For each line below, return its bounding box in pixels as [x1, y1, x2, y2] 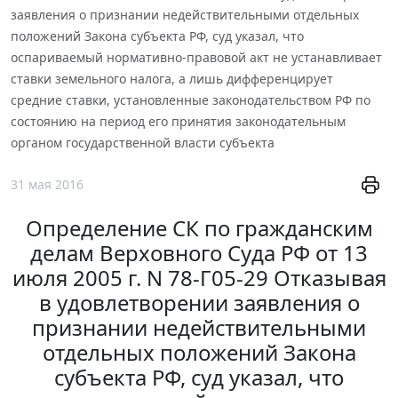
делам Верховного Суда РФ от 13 [30, 238, 368, 268]
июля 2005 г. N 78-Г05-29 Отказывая [12, 263, 386, 293]
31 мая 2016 [11, 175, 84, 193]
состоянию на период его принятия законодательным [11, 112, 346, 130]
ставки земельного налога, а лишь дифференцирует [11, 69, 333, 87]
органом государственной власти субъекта [11, 133, 275, 151]
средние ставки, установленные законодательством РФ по [11, 91, 370, 108]
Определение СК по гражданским [25, 213, 373, 243]
